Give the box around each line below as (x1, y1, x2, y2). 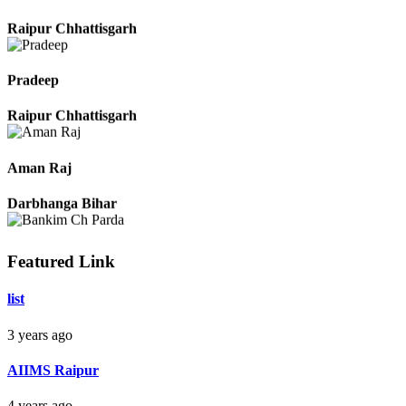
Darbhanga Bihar (7, 210, 117, 227)
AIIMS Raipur (7, 362, 99, 379)
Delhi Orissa (7, 297, 82, 314)
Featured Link (7, 252, 115, 272)
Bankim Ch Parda (7, 262, 121, 278)
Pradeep (7, 87, 59, 103)
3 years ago (7, 326, 72, 343)
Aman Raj (7, 174, 72, 190)
